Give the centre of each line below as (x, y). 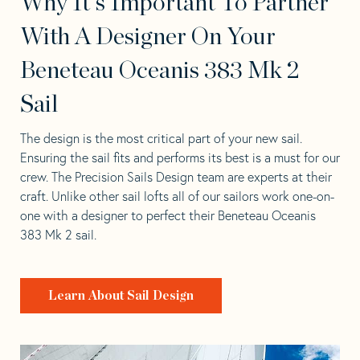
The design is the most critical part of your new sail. (161, 138)
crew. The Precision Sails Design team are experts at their (176, 176)
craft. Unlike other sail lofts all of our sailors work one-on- (177, 196)
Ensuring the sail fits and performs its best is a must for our (180, 157)
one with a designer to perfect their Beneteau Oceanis (168, 215)
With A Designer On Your (148, 37)
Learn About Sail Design (121, 295)
